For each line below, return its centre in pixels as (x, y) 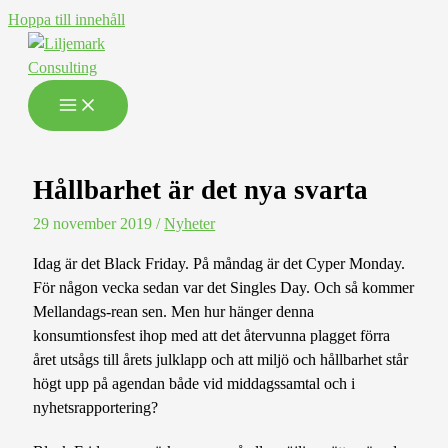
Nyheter (190, 224)
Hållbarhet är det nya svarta (201, 190)
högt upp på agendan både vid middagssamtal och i (194, 383)
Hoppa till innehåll (66, 19)
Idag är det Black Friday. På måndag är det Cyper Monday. (219, 263)
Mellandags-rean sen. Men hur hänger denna (174, 311)
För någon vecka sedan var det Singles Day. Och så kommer (224, 287)
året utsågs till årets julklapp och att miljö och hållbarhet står (221, 359)
